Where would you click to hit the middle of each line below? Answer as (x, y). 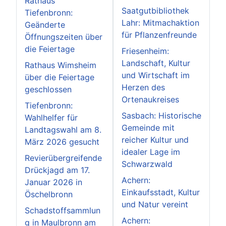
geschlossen (48, 89)
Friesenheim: (145, 51)
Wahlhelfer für (51, 117)
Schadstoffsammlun (63, 210)
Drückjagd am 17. (57, 170)
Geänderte (45, 24)
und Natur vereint (155, 204)
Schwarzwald (147, 164)
